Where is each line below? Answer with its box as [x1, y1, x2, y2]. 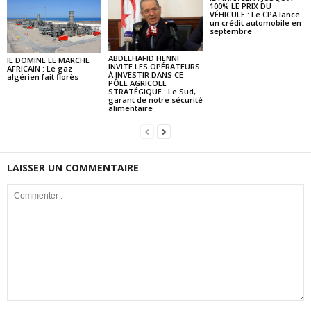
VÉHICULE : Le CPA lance [209, 9, 300, 19]
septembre [209, 26, 252, 36]
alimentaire [108, 103, 153, 114]
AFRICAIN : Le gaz [7, 63, 72, 74]
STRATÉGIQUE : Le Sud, [108, 86, 196, 97]
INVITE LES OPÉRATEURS [108, 61, 200, 72]
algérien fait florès [7, 72, 78, 83]
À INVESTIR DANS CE [108, 69, 183, 81]
